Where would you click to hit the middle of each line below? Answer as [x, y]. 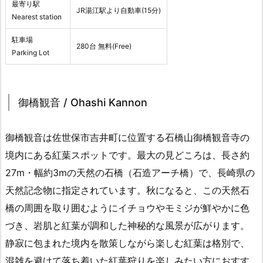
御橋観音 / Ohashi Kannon [83, 102]
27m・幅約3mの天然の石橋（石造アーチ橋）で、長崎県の [130, 172]
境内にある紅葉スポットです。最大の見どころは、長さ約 [127, 155]
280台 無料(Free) [104, 46]
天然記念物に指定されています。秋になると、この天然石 [127, 190]
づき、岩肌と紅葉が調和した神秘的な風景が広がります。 [127, 225]
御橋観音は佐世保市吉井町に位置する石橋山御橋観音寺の [127, 137]
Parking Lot [31, 52]
